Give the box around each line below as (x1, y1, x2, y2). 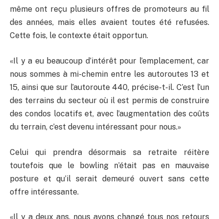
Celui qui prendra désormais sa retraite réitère (10, 147, 209, 157)
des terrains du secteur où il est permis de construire (10, 95, 209, 105)
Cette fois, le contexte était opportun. (10, 31, 148, 41)
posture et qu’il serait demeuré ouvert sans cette (10, 174, 209, 183)
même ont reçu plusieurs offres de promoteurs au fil (10, 4, 209, 14)
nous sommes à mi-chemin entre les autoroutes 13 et (10, 69, 209, 79)
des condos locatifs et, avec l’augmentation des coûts (10, 109, 209, 118)
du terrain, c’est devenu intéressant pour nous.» (10, 122, 181, 131)
